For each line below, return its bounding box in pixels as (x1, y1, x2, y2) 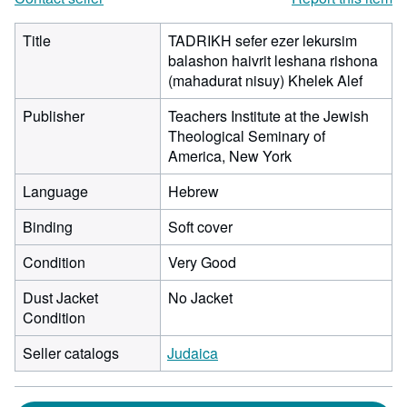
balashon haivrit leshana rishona (168, 50, 378, 71)
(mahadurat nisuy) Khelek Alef (168, 70, 362, 91)
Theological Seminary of (168, 125, 325, 146)
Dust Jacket (23, 287, 98, 308)
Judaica (167, 342, 218, 363)
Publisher (23, 105, 84, 126)
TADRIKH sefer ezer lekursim (168, 30, 357, 51)
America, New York (168, 145, 292, 166)
